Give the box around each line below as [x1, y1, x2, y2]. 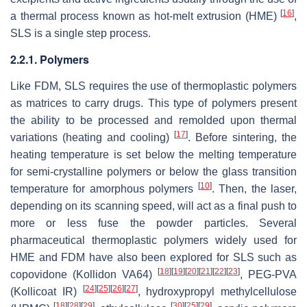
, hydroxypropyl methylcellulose [137, 285, 297, 297]
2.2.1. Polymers [10, 51, 89, 67]
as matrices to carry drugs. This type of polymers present [10, 97, 297, 109]
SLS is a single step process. [10, 27, 151, 39]
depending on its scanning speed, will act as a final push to [10, 199, 297, 212]
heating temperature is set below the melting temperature [10, 148, 297, 160]
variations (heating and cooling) [10, 131, 174, 143]
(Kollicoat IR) [10, 285, 83, 297]
